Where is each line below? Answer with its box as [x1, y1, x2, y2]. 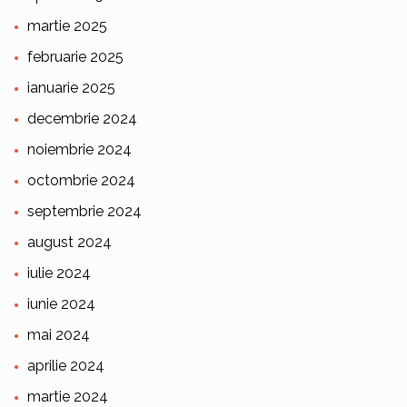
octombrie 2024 [26, 172, 135, 190]
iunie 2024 [26, 295, 95, 313]
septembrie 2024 [26, 203, 142, 221]
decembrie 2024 [26, 110, 137, 128]
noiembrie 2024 [26, 141, 132, 159]
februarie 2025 [26, 48, 124, 66]
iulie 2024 [26, 264, 91, 283]
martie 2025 [26, 17, 107, 35]
